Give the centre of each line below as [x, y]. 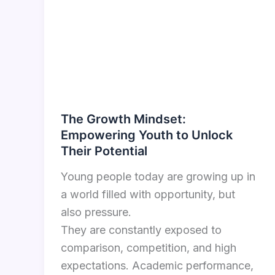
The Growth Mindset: [123, 119]
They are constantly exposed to [141, 230]
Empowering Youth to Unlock [147, 135]
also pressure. [96, 212]
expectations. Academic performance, [157, 266]
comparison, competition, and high [149, 248]
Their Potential [104, 151]
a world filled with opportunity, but [148, 195]
